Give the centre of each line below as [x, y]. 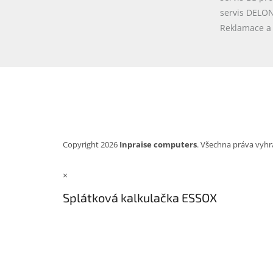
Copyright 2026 [91, 144]
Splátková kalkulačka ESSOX [140, 198]
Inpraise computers [158, 144]
